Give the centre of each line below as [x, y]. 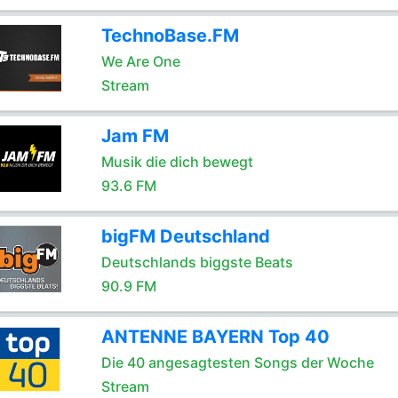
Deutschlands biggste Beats [197, 262]
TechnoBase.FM [170, 36]
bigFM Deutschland [185, 236]
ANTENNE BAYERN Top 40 [215, 337]
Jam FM [135, 136]
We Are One [140, 61]
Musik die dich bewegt [177, 162]
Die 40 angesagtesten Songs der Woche [237, 362]
